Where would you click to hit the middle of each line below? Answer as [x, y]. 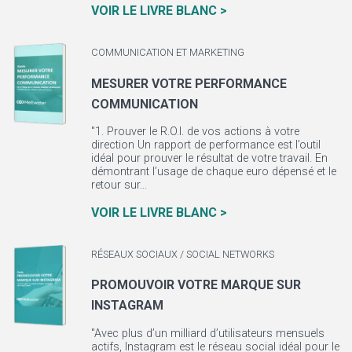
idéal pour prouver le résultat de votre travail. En [209, 159]
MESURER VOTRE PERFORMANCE [189, 83]
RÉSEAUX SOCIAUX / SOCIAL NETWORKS [182, 254]
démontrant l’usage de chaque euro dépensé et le [213, 172]
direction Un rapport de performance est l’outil [205, 145]
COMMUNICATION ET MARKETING [167, 53]
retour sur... [119, 185]
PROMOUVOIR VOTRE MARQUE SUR [196, 285]
